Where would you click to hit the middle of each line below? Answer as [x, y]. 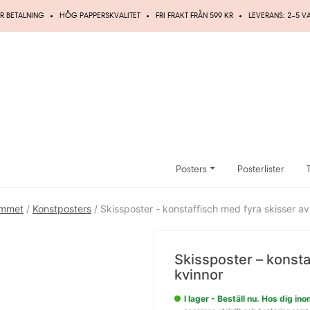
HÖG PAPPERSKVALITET [100, 16]
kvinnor [199, 275]
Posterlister [261, 169]
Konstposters [62, 209]
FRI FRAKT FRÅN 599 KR [194, 16]
